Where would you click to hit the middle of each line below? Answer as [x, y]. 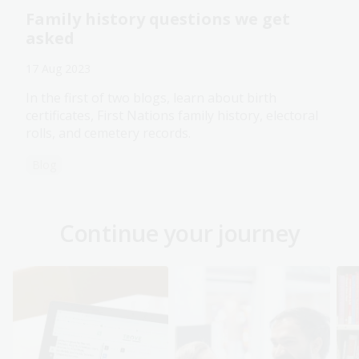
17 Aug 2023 [58, 68]
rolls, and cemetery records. [108, 133]
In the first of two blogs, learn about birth [151, 97]
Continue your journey [179, 232]
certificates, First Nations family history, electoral [172, 115]
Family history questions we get [158, 18]
